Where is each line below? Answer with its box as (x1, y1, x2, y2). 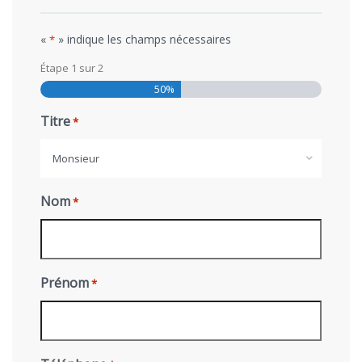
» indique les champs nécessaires (55, 32, 231, 47)
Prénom (40, 273, 89, 292)
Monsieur (53, 150, 99, 166)
